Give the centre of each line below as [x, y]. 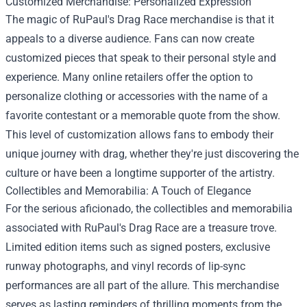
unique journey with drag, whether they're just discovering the [152, 153]
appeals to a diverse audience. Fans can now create [130, 38]
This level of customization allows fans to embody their [139, 134]
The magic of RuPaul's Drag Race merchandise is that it [140, 19]
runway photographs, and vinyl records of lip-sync [125, 266]
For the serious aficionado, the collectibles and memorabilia [149, 208]
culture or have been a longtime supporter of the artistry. [140, 173]
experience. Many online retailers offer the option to [129, 77]
